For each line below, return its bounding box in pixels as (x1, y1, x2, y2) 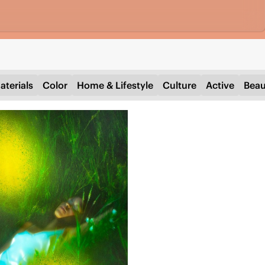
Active (206, 79, 234, 92)
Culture (163, 79, 196, 92)
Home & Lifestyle (77, 79, 153, 92)
